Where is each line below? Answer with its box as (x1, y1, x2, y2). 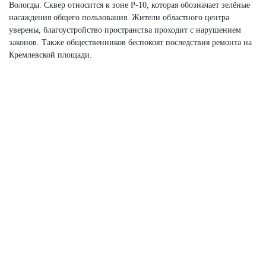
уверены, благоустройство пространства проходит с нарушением (9, 25, 241, 34)
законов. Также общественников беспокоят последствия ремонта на (9, 37, 252, 47)
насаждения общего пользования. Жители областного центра (9, 12, 229, 22)
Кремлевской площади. (9, 50, 92, 59)
